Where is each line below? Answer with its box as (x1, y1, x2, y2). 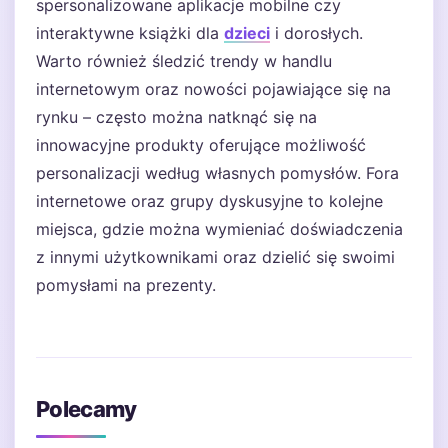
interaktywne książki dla (36, 23, 224, 43)
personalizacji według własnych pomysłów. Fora (36, 163, 399, 183)
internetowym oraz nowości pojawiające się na (36, 79, 391, 99)
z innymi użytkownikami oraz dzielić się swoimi (36, 247, 395, 267)
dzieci (224, 23, 270, 43)
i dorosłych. (270, 23, 363, 43)
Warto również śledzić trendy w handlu (36, 51, 332, 71)
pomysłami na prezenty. (36, 275, 216, 295)
